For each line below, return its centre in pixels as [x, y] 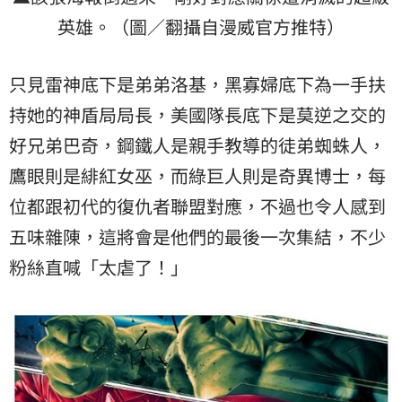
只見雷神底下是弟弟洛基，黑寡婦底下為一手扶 [197, 84]
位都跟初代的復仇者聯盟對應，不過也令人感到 [197, 206]
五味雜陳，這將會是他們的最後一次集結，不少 [197, 236]
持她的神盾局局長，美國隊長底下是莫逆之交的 [197, 114]
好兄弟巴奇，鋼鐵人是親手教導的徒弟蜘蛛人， [197, 145]
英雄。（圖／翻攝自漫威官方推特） [201, 26]
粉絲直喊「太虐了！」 [99, 267]
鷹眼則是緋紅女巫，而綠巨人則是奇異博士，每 [197, 175]
